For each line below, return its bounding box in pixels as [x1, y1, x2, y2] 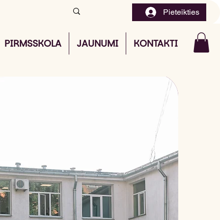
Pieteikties [163, 7, 199, 17]
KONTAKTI [134, 37, 178, 50]
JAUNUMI [77, 37, 118, 50]
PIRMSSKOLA [4, 37, 61, 50]
